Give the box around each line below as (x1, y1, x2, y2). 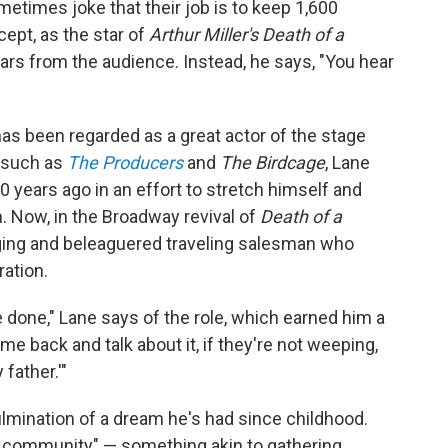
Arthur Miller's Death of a (149, 23, 344, 45)
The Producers (67, 151, 183, 173)
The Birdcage (220, 151, 325, 173)
